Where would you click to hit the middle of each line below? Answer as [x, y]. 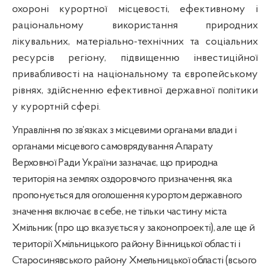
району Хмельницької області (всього [174, 260]
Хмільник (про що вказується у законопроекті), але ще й [133, 228]
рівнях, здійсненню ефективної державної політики [135, 90]
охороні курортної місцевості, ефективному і [135, 9]
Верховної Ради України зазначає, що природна [115, 163]
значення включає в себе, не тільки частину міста [120, 212]
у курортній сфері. [56, 107]
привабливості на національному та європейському [135, 74]
